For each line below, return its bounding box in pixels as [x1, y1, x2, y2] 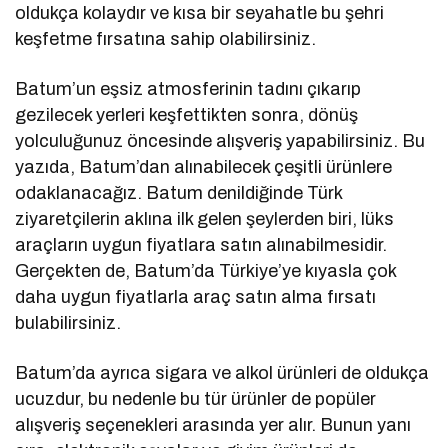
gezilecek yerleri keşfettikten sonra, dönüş [15, 104, 359, 125]
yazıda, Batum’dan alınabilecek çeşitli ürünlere [15, 156, 393, 177]
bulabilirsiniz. [15, 312, 121, 333]
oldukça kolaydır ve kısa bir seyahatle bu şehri [15, 2, 385, 23]
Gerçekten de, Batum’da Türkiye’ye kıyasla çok [15, 260, 397, 281]
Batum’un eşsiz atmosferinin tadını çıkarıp [15, 78, 362, 99]
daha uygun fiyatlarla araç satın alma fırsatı [15, 286, 377, 307]
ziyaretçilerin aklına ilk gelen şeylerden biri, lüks [15, 208, 395, 229]
